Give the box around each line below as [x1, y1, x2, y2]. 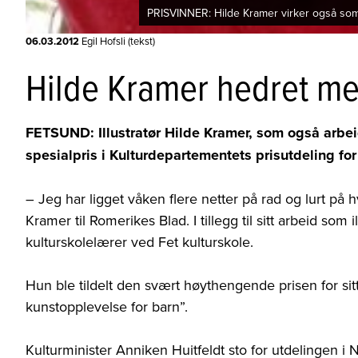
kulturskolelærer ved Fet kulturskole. [26, 232, 253, 253]
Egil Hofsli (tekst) [79, 34, 155, 49]
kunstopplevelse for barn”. [26, 296, 188, 317]
